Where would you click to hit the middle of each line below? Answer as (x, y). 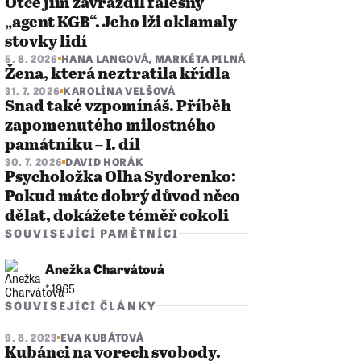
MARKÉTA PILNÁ (200, 58)
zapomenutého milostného (110, 126)
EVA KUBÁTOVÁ (102, 337)
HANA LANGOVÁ (105, 58)
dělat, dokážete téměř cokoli (117, 216)
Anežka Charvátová (105, 268)
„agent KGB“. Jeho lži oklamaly (121, 23)
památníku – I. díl (73, 145)
